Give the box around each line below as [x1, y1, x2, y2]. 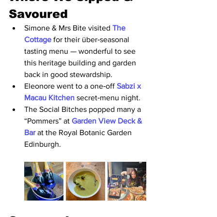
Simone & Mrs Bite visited [24, 23, 112, 32]
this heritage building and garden [24, 58, 138, 67]
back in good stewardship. [24, 70, 112, 78]
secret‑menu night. [77, 93, 140, 102]
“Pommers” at [24, 116, 72, 125]
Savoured [9, 7, 68, 20]
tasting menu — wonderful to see [24, 46, 138, 55]
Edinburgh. [24, 139, 61, 148]
